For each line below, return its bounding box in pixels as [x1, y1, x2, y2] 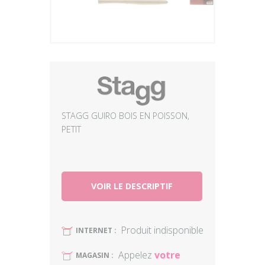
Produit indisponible [121, 224, 203, 237]
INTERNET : [76, 225, 117, 235]
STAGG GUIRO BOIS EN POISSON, [62, 110, 189, 121]
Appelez [118, 248, 154, 261]
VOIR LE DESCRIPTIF [91, 180, 173, 192]
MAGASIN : [76, 250, 114, 260]
